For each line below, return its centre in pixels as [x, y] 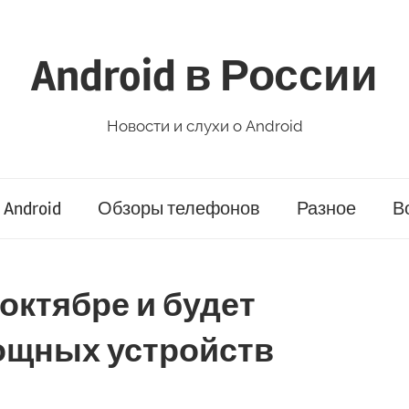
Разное [326, 209]
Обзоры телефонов [178, 209]
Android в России [204, 76]
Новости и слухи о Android [204, 126]
